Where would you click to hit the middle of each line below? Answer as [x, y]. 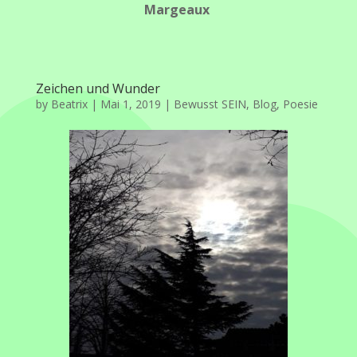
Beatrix [69, 104]
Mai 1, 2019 [130, 104]
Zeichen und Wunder [98, 88]
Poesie [300, 104]
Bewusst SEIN [210, 104]
